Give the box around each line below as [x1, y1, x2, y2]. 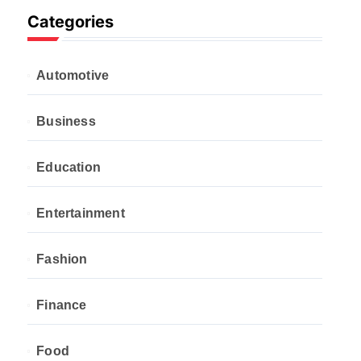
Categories [27, 12, 114, 31]
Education [36, 160, 102, 174]
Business [36, 114, 96, 128]
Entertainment [36, 206, 125, 220]
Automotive [36, 68, 110, 82]
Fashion [36, 252, 88, 266]
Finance [36, 298, 87, 312]
